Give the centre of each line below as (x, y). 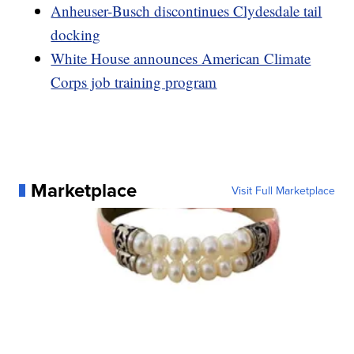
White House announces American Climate (181, 58)
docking (76, 35)
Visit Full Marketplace (283, 191)
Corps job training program (134, 82)
